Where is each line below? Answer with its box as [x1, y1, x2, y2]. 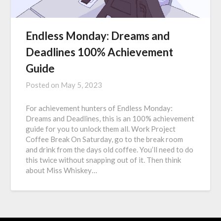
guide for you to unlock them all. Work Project [26, 124, 176, 134]
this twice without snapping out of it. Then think [26, 155, 182, 165]
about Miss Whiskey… [26, 166, 98, 175]
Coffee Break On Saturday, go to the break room [26, 135, 184, 144]
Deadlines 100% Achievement [26, 45, 174, 59]
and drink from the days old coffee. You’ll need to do [26, 145, 194, 154]
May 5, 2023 [61, 80, 103, 90]
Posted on [26, 80, 61, 90]
